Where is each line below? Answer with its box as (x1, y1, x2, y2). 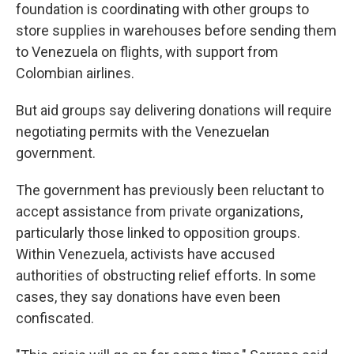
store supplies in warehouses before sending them (16, 22, 337, 39)
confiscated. (16, 310, 94, 326)
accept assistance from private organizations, (16, 203, 303, 220)
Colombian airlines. (16, 65, 134, 81)
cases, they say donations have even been (16, 288, 281, 305)
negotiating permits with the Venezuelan (16, 123, 269, 140)
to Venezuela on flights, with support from (16, 43, 278, 60)
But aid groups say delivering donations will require (16, 102, 332, 119)
